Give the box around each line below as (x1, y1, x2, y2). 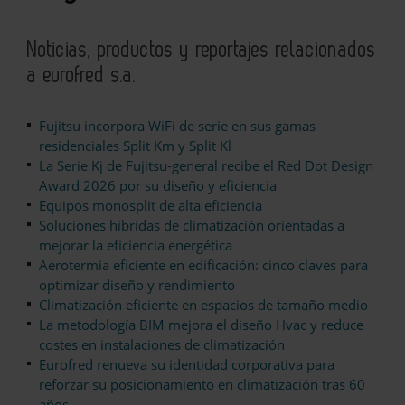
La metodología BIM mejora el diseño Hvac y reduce (39, 316, 363, 334)
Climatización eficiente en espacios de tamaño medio (39, 296, 368, 315)
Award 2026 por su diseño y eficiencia (39, 176, 277, 195)
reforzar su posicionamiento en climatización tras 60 (39, 375, 365, 394)
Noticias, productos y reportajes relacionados (27, 40, 376, 61)
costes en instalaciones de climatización (39, 335, 285, 354)
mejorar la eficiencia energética (39, 236, 232, 255)
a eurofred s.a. (27, 65, 136, 87)
